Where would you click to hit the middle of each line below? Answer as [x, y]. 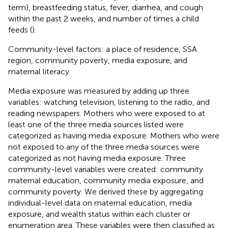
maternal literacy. [39, 71]
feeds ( [20, 30]
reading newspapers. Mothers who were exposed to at [107, 113]
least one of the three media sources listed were [96, 124]
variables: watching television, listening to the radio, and [109, 102]
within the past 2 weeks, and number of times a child [104, 18]
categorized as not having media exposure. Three [97, 158]
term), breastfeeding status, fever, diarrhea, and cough [106, 7]
